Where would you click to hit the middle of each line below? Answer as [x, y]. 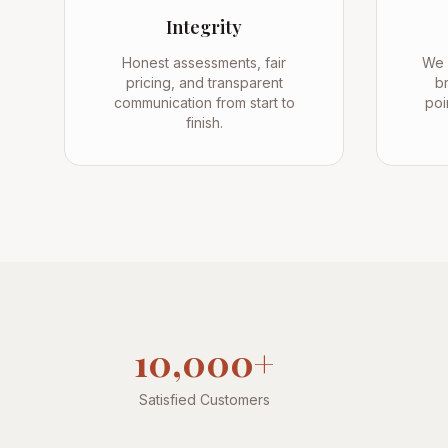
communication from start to [204, 102]
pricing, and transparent [204, 82]
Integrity [204, 27]
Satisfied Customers [204, 399]
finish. [204, 122]
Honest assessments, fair [204, 62]
